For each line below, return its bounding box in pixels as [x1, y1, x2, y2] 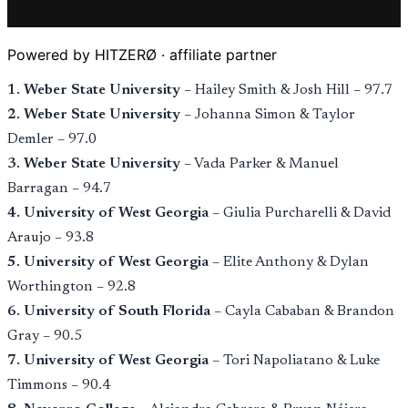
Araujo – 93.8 [7, 230, 94, 246]
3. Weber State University [7, 157, 180, 172]
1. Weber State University [7, 83, 180, 98]
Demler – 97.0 [7, 132, 97, 148]
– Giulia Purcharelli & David [209, 206, 391, 221]
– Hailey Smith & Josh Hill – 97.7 [180, 83, 393, 98]
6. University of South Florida [7, 304, 210, 320]
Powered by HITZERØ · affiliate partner [7, 46, 277, 65]
